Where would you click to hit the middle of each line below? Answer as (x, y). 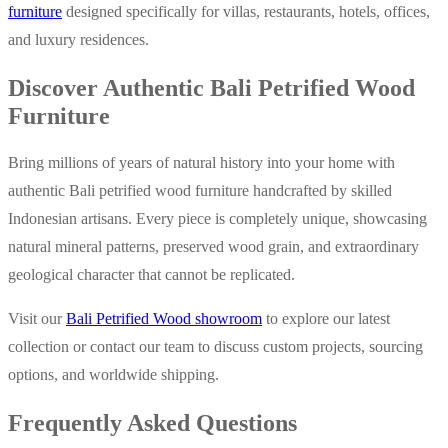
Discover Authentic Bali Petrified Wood (211, 87)
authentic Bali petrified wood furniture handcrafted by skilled (200, 191)
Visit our (37, 319)
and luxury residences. (78, 39)
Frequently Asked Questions (152, 423)
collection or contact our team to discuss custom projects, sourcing (215, 347)
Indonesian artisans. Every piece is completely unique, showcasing (217, 219)
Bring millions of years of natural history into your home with (201, 163)
